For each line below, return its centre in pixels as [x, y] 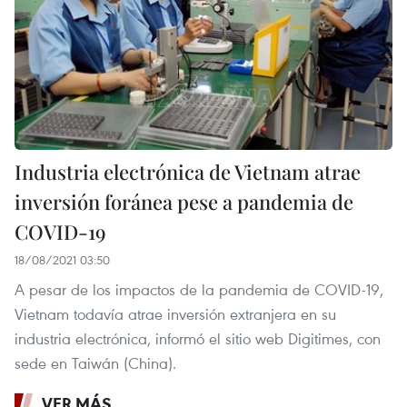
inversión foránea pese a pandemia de [184, 201]
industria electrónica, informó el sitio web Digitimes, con [198, 338]
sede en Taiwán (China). [95, 362]
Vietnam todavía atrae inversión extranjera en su [175, 313]
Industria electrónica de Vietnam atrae [188, 171]
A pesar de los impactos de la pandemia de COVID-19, [199, 289]
